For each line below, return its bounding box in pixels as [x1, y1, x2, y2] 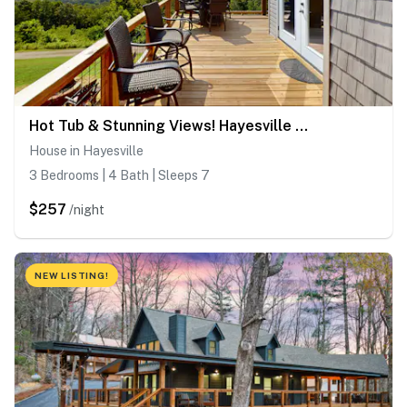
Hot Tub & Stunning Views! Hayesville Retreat [295, 117, 308, 135]
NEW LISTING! [35, 270, 109, 282]
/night [69, 203, 104, 218]
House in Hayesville [29, 144, 144, 159]
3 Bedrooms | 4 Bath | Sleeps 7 [29, 168, 210, 184]
